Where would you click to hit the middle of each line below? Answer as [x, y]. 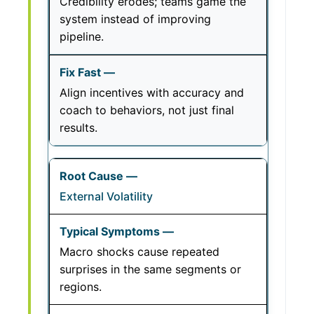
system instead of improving [135, 19]
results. [78, 128]
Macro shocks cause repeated [139, 252]
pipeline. [82, 36]
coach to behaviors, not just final [147, 110]
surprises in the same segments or [150, 269]
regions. [81, 287]
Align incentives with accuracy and [152, 93]
